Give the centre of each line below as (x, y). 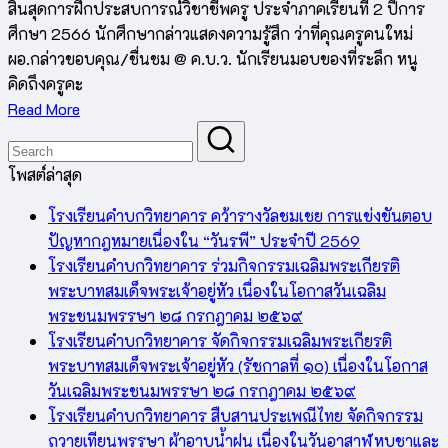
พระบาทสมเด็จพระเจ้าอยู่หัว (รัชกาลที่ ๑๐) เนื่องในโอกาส (238, 366)
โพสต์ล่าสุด (45, 175)
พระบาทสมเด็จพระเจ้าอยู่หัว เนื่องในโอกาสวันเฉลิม (217, 291)
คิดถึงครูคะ (45, 84)
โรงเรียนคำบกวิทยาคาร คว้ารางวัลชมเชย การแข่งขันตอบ (240, 216)
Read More (44, 109)
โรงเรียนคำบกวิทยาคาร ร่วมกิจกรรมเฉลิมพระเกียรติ (224, 266)
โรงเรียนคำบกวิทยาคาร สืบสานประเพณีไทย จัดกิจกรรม (235, 416)
